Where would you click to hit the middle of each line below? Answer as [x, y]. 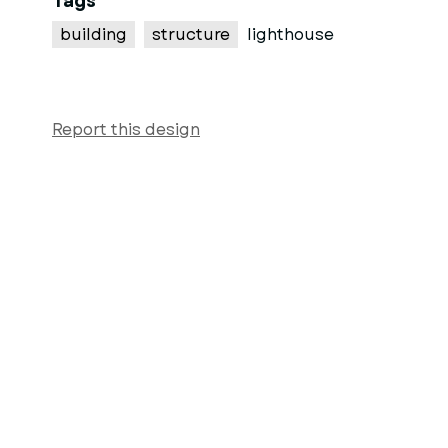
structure [191, 34]
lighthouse [290, 34]
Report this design [126, 129]
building [93, 34]
